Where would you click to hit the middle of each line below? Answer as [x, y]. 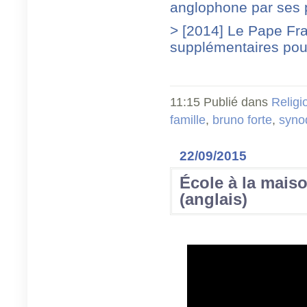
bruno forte [242, 120]
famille [188, 120]
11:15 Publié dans [221, 102]
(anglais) [213, 199]
